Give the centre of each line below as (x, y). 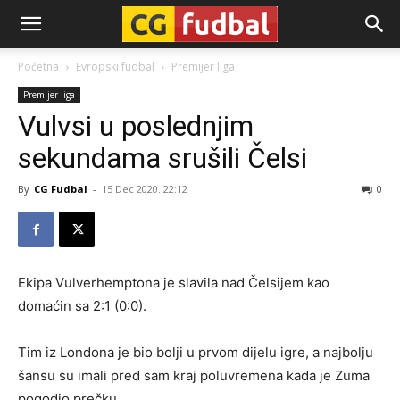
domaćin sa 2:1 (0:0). (82, 306)
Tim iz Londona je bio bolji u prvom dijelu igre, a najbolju (196, 352)
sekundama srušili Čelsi (162, 158)
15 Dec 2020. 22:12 (145, 189)
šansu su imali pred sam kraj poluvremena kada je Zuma (194, 375)
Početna (38, 67)
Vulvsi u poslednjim (136, 126)
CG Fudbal (61, 189)
